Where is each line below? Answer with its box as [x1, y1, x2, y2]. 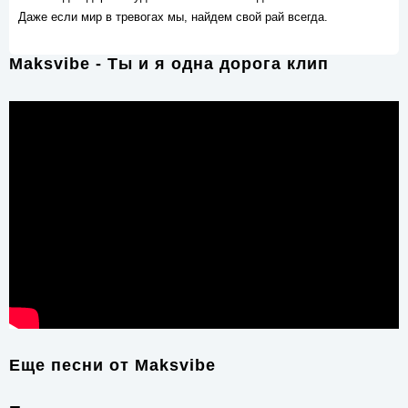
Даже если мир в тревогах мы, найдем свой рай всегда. [18, 10, 328, 24]
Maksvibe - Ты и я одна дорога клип [9, 55, 329, 73]
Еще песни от [9, 356, 135, 374]
